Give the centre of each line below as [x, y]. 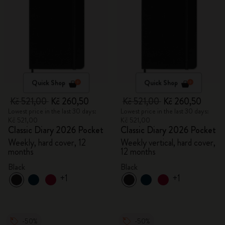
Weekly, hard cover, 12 [47, 143]
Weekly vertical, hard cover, [168, 143]
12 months [138, 152]
